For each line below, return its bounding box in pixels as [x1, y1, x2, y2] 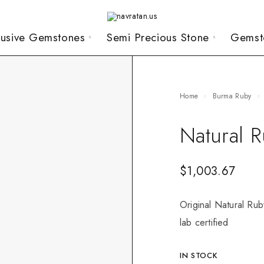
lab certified [180, 215, 229, 229]
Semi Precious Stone [106, 29, 209, 45]
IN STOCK [180, 249, 218, 261]
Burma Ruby [216, 91, 252, 101]
